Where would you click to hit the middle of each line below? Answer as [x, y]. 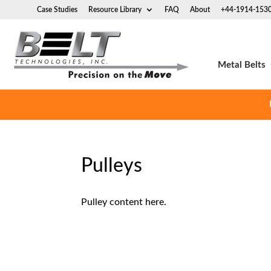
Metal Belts [241, 65]
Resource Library [115, 9]
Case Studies [57, 9]
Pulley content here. [124, 202]
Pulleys [112, 165]
